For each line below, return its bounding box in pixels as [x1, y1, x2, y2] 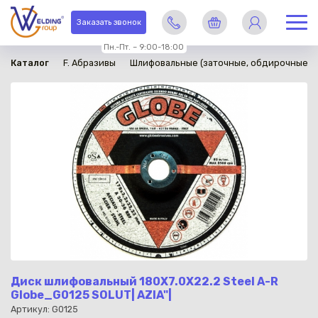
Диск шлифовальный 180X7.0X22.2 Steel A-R [11, 274, 278, 288]
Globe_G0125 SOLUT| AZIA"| [11, 287, 172, 302]
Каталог [11, 57, 49, 68]
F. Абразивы [63, 57, 116, 68]
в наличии [14, 12, 52, 21]
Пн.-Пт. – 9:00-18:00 [104, 42, 185, 52]
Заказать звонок [76, 18, 141, 28]
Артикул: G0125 [11, 304, 78, 315]
